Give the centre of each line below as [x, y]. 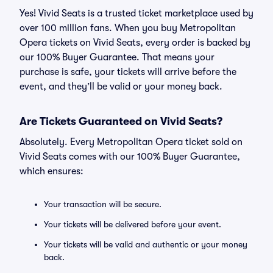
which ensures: [51, 171]
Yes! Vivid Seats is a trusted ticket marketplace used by [136, 13]
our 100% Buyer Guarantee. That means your [117, 57]
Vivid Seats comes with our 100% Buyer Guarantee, [130, 157]
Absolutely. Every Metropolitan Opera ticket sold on [131, 142]
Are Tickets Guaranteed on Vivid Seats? [121, 121]
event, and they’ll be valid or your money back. [121, 87]
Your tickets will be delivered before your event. [133, 224]
